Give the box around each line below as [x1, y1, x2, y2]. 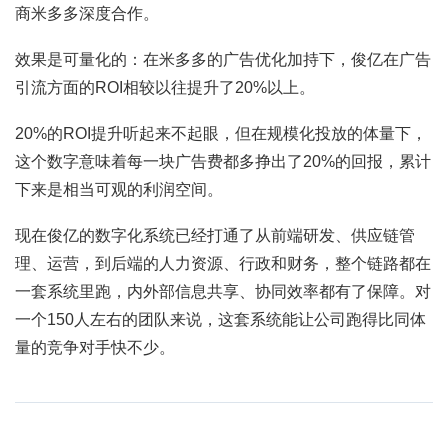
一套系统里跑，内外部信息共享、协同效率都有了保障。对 [15, 282, 431, 300]
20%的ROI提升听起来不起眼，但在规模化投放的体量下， [15, 124, 427, 142]
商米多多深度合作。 [15, 4, 159, 22]
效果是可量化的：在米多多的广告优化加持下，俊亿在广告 [15, 50, 431, 68]
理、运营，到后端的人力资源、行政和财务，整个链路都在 [15, 254, 431, 272]
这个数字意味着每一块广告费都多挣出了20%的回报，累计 [15, 152, 431, 170]
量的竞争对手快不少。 [15, 338, 175, 356]
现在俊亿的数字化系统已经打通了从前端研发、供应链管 [15, 226, 415, 244]
